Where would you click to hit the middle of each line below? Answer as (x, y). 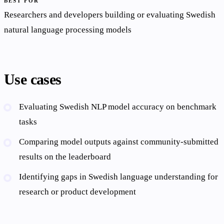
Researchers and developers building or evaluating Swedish (110, 14)
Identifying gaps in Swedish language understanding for (119, 177)
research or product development (78, 192)
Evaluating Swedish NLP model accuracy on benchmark (118, 106)
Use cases (33, 79)
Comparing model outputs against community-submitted (119, 141)
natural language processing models (68, 29)
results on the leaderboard (65, 156)
